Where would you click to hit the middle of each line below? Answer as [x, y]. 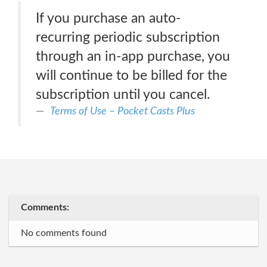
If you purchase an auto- [108, 18]
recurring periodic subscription [128, 37]
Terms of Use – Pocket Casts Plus [122, 111]
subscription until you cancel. [123, 94]
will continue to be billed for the [131, 75]
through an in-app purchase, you [133, 56]
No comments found [64, 233]
